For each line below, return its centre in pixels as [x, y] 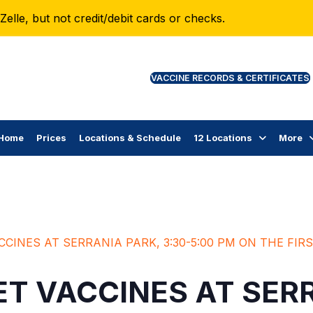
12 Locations [223, 137]
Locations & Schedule [130, 137]
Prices [51, 137]
